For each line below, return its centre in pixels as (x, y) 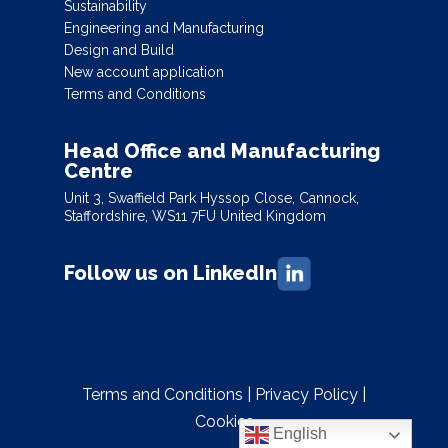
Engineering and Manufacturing (164, 28)
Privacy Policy (306, 394)
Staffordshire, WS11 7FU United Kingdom (195, 216)
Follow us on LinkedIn (170, 273)
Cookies (224, 421)
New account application (144, 72)
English (298, 434)
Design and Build (119, 50)
